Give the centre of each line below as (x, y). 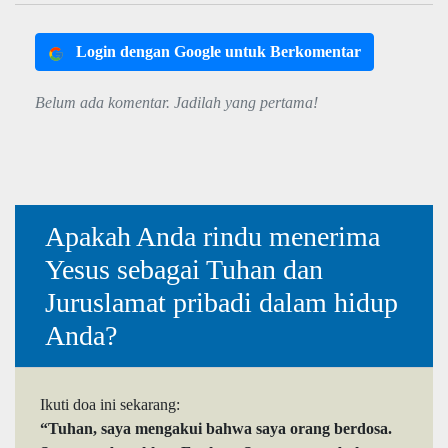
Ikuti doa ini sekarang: (110, 405)
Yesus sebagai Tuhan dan (184, 270)
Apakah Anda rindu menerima (212, 237)
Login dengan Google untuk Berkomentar (218, 52)
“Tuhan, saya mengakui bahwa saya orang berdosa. (216, 429)
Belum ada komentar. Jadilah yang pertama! (176, 103)
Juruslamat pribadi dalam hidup (221, 303)
